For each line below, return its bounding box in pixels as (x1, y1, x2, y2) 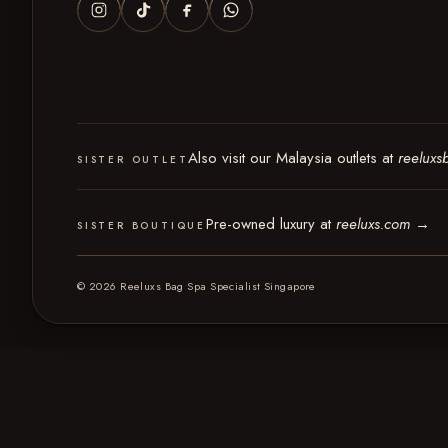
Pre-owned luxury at (206, 212, 336, 235)
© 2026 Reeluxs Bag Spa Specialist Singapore (77, 277, 316, 294)
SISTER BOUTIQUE (77, 217, 206, 233)
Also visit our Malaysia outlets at (188, 146, 399, 169)
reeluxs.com (336, 212, 410, 235)
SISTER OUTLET (77, 151, 189, 167)
